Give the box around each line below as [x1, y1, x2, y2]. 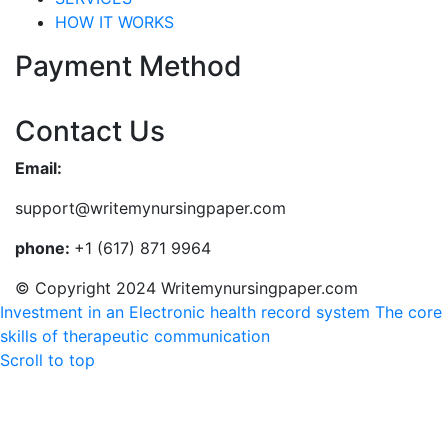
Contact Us [15, 114, 165, 148]
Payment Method [15, 49, 242, 83]
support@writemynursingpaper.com [15, 198, 286, 218]
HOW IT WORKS [55, 12, 174, 32]
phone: [15, 238, 74, 258]
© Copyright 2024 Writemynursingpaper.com [15, 278, 358, 298]
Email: [15, 158, 62, 178]
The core [375, 302, 442, 322]
